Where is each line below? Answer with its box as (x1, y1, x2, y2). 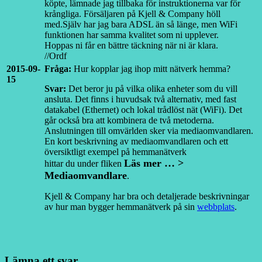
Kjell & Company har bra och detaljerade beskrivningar (44, 191, 249, 202)
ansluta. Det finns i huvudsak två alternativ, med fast (44, 94, 236, 105)
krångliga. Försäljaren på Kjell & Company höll (44, 9, 220, 19)
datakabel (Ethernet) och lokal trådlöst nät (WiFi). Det (44, 105, 242, 115)
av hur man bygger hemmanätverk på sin (44, 202, 197, 212)
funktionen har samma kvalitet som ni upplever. (44, 30, 219, 40)
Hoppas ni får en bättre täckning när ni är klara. (44, 40, 218, 51)
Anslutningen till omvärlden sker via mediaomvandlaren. (44, 126, 253, 136)
